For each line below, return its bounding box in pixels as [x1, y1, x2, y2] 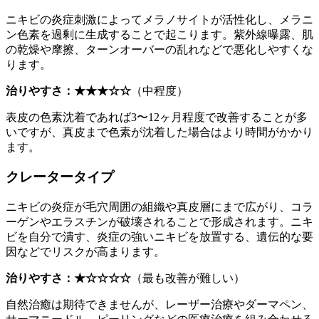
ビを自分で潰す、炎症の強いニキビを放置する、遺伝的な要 [6, 231, 313, 244]
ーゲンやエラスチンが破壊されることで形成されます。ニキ [6, 216, 313, 229]
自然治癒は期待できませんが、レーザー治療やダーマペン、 [6, 298, 313, 311]
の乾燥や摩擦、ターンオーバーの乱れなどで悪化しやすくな [6, 43, 313, 56]
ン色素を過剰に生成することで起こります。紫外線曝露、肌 [6, 28, 313, 41]
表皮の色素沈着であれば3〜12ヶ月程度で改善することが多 [6, 110, 308, 123]
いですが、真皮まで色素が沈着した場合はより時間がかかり [6, 125, 313, 138]
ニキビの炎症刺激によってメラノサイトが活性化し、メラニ [6, 13, 313, 26]
